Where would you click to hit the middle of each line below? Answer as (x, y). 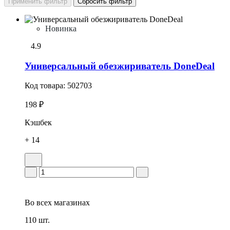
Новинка (61, 28)
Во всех (38, 203)
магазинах (71, 203)
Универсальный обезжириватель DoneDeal (120, 66)
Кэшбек (38, 123)
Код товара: (46, 86)
